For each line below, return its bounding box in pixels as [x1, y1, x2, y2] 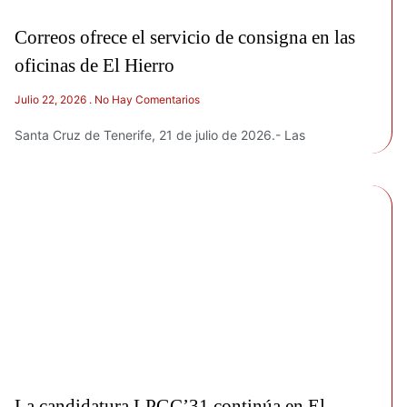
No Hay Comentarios [92, 93, 200, 106]
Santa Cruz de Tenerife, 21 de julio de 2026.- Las [15, 127, 305, 143]
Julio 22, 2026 [15, 93, 89, 106]
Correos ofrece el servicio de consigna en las [15, 26, 355, 48]
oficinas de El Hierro [15, 55, 174, 76]
